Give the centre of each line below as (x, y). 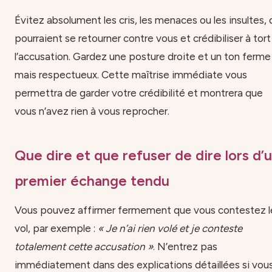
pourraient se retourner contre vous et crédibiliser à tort (143, 38)
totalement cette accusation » (84, 246)
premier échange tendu (92, 181)
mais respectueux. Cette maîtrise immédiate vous (131, 74)
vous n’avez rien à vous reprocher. (92, 111)
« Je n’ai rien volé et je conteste (170, 228)
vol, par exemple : (56, 228)
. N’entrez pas (185, 246)
